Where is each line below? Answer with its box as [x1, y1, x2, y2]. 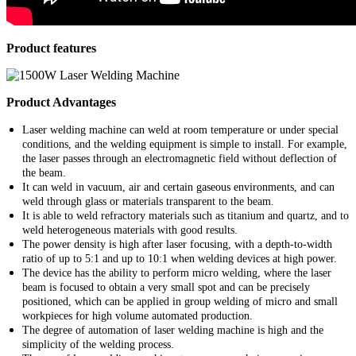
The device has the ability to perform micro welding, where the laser [22, 266, 331, 279]
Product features [6, 41, 96, 55]
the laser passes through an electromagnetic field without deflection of [22, 152, 337, 164]
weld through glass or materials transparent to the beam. [22, 195, 274, 207]
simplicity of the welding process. [22, 338, 174, 350]
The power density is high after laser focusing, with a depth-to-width [22, 238, 332, 250]
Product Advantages [6, 95, 116, 109]
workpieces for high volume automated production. [22, 309, 253, 322]
